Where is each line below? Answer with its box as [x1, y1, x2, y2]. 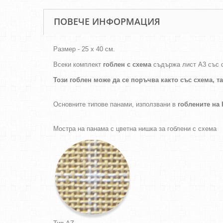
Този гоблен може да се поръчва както [53, 76, 180, 84]
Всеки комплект [53, 61, 103, 69]
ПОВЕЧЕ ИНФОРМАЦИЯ [54, 15, 160, 28]
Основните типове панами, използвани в [53, 101, 178, 109]
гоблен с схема [103, 61, 151, 69]
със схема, [180, 76, 215, 84]
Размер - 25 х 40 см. [53, 45, 115, 53]
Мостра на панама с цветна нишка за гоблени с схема [53, 125, 217, 133]
